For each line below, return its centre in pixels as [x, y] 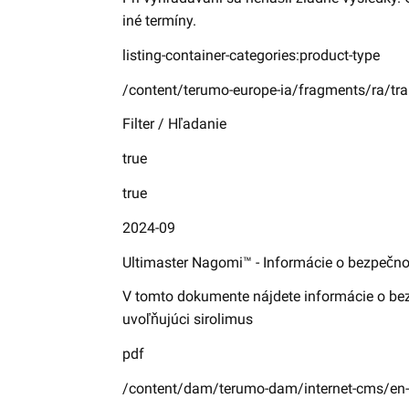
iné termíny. [160, 21]
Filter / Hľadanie [175, 124]
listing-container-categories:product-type [252, 55]
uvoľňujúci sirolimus [188, 320]
